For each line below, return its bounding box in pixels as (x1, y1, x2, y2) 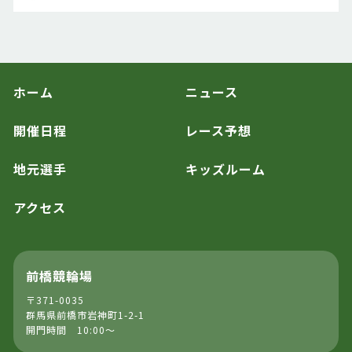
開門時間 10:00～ (26, 323, 115, 337)
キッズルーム (185, 159, 266, 179)
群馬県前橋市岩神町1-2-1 (26, 308, 145, 322)
